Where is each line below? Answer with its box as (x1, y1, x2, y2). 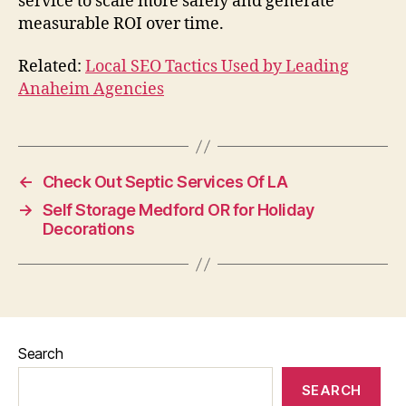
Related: (18, 56, 85, 78)
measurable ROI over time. (18, 13, 224, 34)
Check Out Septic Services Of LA (42, 172, 288, 192)
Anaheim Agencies (18, 79, 164, 101)
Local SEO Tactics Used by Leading (85, 56, 349, 78)
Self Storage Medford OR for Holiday (42, 200, 314, 220)
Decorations (42, 219, 135, 239)
